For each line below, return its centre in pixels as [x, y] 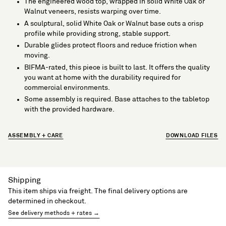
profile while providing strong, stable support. [97, 33]
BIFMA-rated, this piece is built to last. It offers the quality [117, 67]
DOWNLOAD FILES [192, 136]
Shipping [24, 180]
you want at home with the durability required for [102, 77]
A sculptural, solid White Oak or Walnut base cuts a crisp [114, 23]
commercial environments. [67, 87]
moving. [37, 55]
